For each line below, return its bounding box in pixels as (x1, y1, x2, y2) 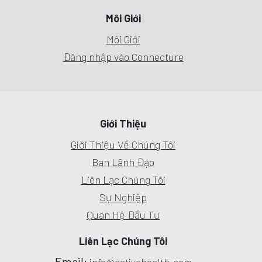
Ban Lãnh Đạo (92, 156, 155, 169)
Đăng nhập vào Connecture (63, 50, 184, 64)
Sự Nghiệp (99, 191, 147, 204)
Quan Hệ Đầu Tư (87, 208, 160, 222)
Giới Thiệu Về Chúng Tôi (71, 138, 176, 151)
